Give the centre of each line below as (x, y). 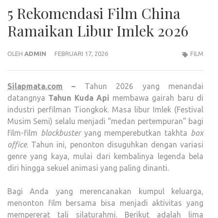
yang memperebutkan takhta (136, 133)
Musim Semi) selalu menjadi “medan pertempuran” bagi (105, 121)
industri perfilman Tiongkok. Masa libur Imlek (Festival (105, 109)
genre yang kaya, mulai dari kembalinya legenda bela (105, 156)
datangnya (28, 98)
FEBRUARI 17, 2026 (81, 53)
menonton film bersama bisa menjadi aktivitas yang (105, 203)
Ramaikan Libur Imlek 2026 (98, 30)
